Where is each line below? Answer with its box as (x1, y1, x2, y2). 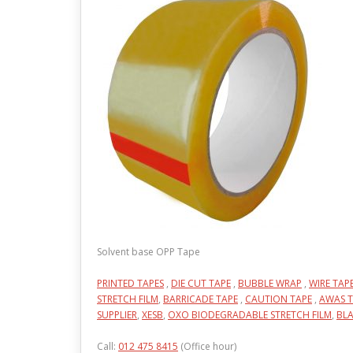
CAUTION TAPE (245, 292, 312, 306)
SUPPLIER (97, 308, 137, 321)
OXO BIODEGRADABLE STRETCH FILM (168, 308, 332, 321)
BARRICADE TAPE (163, 292, 238, 306)
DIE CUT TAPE (171, 277, 231, 290)
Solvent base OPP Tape (97, 245, 200, 258)
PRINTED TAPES (97, 277, 164, 290)
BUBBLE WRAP (238, 277, 302, 290)
